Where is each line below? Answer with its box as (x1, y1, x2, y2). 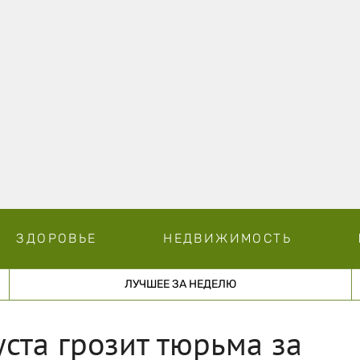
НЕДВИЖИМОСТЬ (163, 230, 292, 246)
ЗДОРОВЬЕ (16, 230, 97, 246)
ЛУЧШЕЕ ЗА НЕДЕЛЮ (124, 276, 236, 291)
